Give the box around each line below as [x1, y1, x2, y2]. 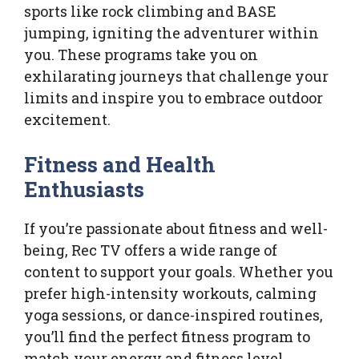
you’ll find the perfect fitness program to [24, 327, 310, 347]
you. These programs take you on [24, 45, 258, 65]
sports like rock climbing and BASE [24, 2, 276, 22]
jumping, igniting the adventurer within [24, 23, 319, 43]
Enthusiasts [24, 175, 145, 204]
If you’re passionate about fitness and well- [24, 219, 328, 239]
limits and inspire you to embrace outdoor [24, 88, 323, 108]
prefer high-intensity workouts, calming [24, 284, 317, 304]
